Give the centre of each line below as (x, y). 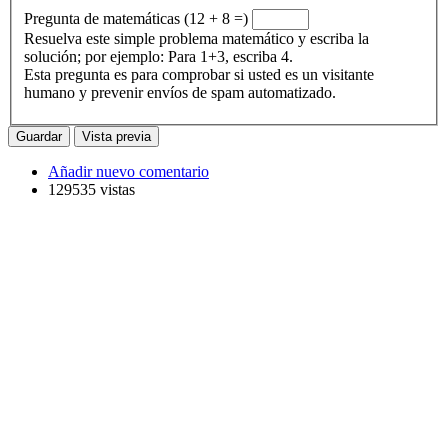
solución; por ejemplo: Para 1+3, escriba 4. (158, 57)
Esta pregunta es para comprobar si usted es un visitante (199, 75)
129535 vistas (91, 190)
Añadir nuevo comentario (128, 172)
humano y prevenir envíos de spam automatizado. (180, 93)
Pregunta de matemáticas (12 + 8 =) (216, 19)
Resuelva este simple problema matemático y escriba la (196, 39)
